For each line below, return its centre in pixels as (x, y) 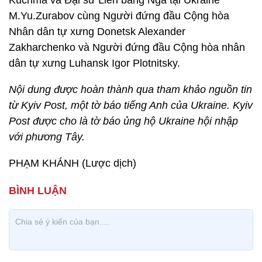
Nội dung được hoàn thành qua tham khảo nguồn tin (130, 89)
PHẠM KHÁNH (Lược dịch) (73, 163)
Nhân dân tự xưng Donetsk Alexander (97, 32)
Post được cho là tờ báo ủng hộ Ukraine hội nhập (123, 121)
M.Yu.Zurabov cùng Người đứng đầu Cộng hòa (119, 16)
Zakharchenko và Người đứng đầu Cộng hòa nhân (127, 47)
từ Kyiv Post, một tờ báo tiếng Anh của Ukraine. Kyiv (131, 105)
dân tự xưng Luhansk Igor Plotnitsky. (94, 63)
